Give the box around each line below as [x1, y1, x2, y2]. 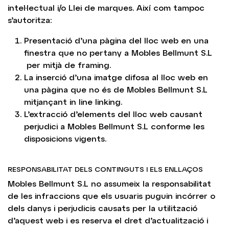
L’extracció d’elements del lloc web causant [24, 109, 202, 119]
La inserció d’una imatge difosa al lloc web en [24, 72, 208, 82]
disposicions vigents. [24, 133, 106, 143]
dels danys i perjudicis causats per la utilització [8, 203, 197, 213]
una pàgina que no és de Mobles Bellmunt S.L [24, 84, 208, 94]
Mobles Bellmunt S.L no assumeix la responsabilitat [8, 178, 211, 188]
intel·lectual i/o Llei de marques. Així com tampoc [8, 3, 204, 12]
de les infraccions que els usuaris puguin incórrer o [8, 191, 215, 200]
